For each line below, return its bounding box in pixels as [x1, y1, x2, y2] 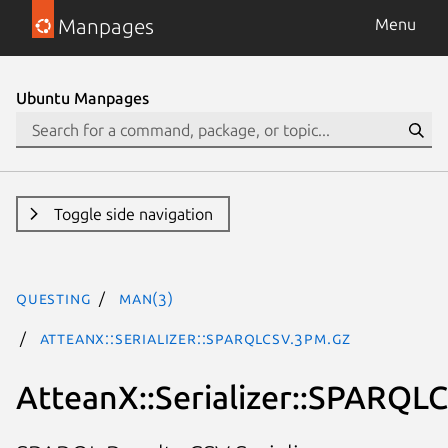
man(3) [119, 289, 174, 307]
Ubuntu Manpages [16, 89, 149, 107]
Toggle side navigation [53, 205, 213, 223]
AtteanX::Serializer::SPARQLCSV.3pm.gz [39, 329, 352, 347]
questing [16, 289, 92, 307]
